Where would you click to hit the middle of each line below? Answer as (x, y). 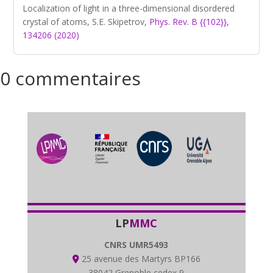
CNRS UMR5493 (136, 244)
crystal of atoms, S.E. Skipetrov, (86, 22)
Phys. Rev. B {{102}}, (190, 22)
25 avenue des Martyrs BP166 (140, 258)
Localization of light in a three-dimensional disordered (129, 8)
